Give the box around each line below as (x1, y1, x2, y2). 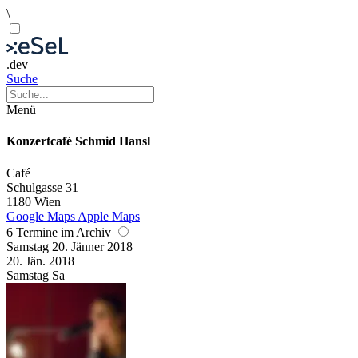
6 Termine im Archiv (6, 225, 114, 239)
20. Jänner (52, 239, 107, 253)
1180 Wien (6, 194, 61, 209)
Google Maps (6, 209, 75, 223)
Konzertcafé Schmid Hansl (6, 134, 150, 149)
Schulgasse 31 (6, 180, 78, 194)
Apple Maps (78, 209, 140, 223)
